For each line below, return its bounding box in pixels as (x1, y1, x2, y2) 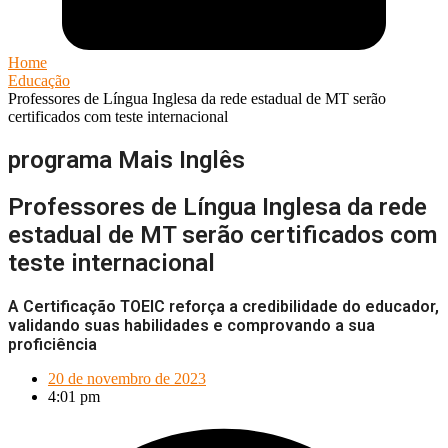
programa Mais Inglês (8, 145, 245, 174)
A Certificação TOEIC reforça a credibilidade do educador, (8, 297, 439, 317)
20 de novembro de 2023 (48, 370, 206, 388)
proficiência (8, 335, 97, 355)
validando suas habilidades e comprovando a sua (8, 316, 375, 336)
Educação (8, 71, 70, 89)
